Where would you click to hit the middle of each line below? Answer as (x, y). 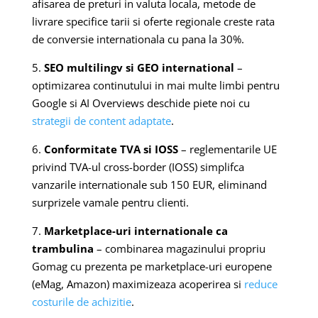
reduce (261, 284)
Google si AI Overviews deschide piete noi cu (141, 103)
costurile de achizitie (81, 301)
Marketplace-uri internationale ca (136, 230)
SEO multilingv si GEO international (139, 67)
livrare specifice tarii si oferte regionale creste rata (153, 21)
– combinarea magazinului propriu (179, 248)
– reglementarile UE (227, 149)
